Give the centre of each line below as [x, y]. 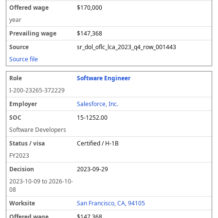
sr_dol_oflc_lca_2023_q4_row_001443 [127, 47]
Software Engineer [104, 78]
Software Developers [38, 130]
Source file [24, 59]
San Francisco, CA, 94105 [111, 203]
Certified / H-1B [98, 143]
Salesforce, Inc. [98, 104]
